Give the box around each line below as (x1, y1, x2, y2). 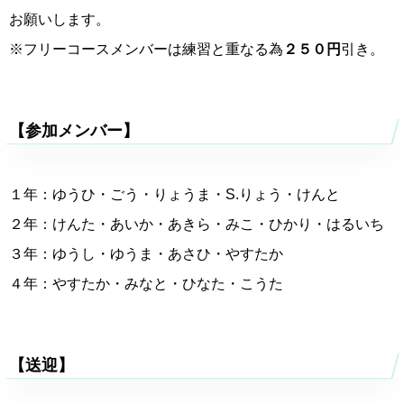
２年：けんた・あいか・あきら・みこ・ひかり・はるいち (9, 216, 384, 233)
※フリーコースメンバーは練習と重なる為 (9, 41, 283, 58)
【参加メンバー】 (9, 122, 139, 141)
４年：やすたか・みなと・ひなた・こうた (9, 276, 283, 292)
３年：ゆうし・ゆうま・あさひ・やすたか (9, 246, 283, 262)
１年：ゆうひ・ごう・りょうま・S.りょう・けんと (9, 187, 340, 203)
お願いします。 (9, 12, 110, 28)
